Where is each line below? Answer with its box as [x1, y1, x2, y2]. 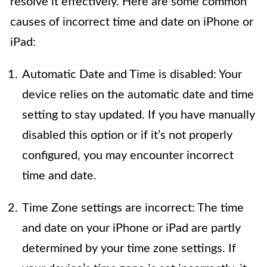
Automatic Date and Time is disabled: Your [22, 69, 242, 81]
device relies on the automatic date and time [22, 89, 254, 101]
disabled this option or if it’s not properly [22, 129, 232, 142]
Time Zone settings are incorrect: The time [22, 202, 244, 215]
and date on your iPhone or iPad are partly [22, 222, 241, 235]
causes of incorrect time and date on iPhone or [10, 16, 253, 29]
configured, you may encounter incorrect [22, 150, 234, 162]
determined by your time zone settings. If [22, 243, 236, 255]
